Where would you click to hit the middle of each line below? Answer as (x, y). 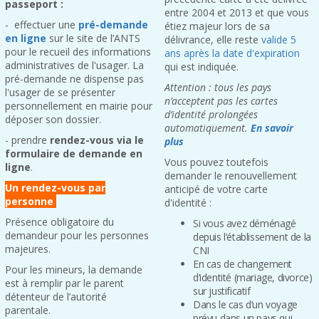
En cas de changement (242, 264)
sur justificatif (222, 291)
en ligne (26, 38)
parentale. (28, 310)
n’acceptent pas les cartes (221, 101)
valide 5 (279, 40)
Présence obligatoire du (59, 222)
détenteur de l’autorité (56, 297)
